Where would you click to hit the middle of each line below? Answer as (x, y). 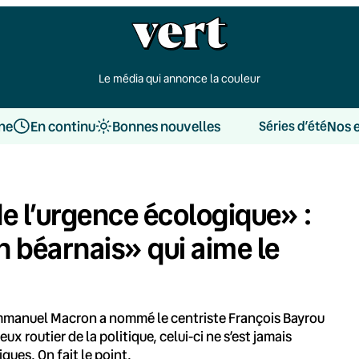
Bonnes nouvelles (166, 126)
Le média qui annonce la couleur (179, 78)
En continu (63, 126)
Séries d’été (292, 126)
